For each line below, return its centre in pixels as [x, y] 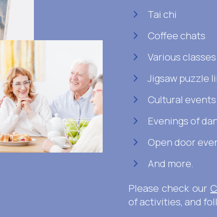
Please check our [170, 188]
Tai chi [162, 14]
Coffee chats [177, 36]
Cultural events [182, 100]
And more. [171, 163]
